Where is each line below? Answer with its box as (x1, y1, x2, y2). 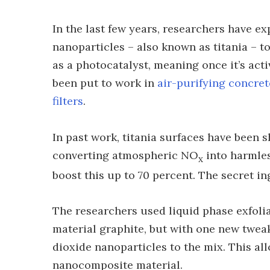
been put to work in (52, 75, 157, 90)
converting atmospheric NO (52, 148, 198, 162)
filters (52, 93, 83, 108)
